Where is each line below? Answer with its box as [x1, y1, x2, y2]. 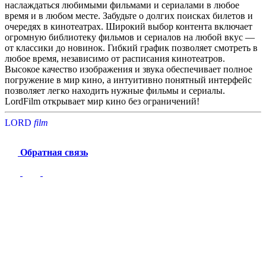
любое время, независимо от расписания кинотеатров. [5, 53, 225, 64]
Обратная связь [18, 147, 88, 157]
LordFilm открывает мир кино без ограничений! [5, 96, 199, 106]
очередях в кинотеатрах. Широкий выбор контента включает [5, 21, 252, 31]
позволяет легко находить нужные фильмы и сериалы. [5, 85, 225, 96]
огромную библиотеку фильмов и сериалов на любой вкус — [5, 31, 255, 42]
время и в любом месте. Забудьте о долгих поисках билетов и [5, 10, 253, 21]
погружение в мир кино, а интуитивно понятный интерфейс [5, 74, 252, 85]
